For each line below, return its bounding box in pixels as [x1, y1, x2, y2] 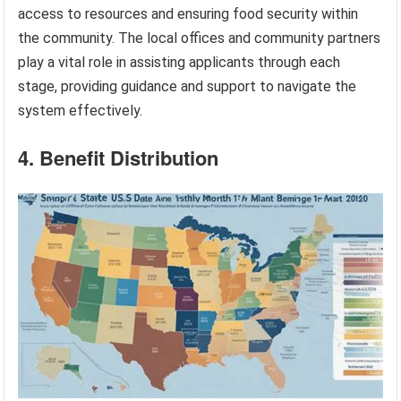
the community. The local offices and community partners [18, 29, 381, 47]
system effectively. [18, 101, 143, 119]
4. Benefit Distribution [18, 142, 219, 172]
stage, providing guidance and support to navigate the [18, 77, 357, 95]
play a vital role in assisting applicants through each [18, 53, 341, 71]
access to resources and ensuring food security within [18, 4, 359, 22]
